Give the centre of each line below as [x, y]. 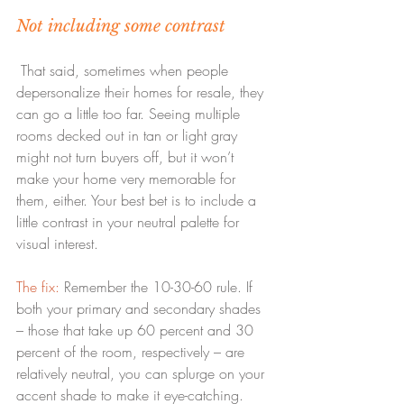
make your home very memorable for [128, 179]
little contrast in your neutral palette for [130, 222]
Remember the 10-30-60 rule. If [158, 287]
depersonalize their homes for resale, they [142, 92]
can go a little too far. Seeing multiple [130, 114]
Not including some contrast [121, 27]
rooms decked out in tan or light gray [129, 136]
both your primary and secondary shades [141, 309]
